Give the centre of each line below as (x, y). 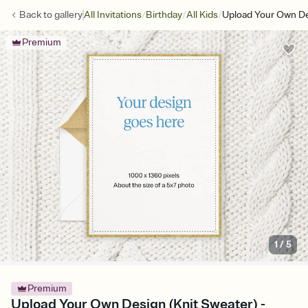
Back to (37, 15)
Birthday (164, 15)
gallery (68, 15)
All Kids (202, 15)
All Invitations (113, 15)
